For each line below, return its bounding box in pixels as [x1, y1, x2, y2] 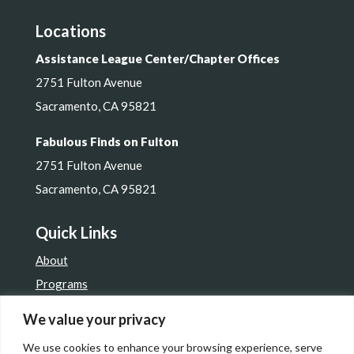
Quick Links [35, 223, 117, 242]
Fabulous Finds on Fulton [35, 134, 179, 149]
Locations [35, 21, 106, 40]
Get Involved [35, 300, 104, 314]
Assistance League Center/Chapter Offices [35, 51, 280, 66]
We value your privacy [23, 310, 166, 328]
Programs [35, 277, 88, 291]
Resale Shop [35, 324, 100, 338]
